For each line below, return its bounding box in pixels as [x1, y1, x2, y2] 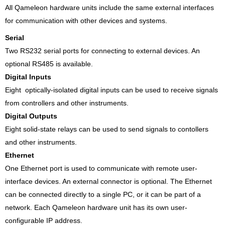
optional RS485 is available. [5, 59, 93, 68]
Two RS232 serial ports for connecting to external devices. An [5, 46, 200, 55]
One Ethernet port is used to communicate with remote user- [5, 164, 197, 172]
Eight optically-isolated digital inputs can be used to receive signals [5, 85, 218, 94]
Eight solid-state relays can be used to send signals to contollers [5, 125, 208, 133]
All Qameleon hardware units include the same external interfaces [5, 3, 214, 12]
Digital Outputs [5, 111, 57, 120]
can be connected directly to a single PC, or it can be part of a [5, 190, 201, 198]
